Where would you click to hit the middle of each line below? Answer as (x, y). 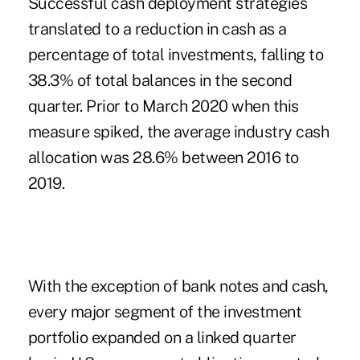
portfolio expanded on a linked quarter (162, 338)
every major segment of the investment (165, 312)
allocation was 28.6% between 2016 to (163, 158)
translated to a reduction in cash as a (157, 29)
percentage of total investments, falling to (176, 55)
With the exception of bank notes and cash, (178, 286)
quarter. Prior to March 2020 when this (163, 106)
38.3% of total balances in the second (160, 81)
